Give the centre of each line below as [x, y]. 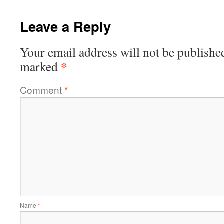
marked [40, 66]
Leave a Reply [65, 26]
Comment [42, 90]
